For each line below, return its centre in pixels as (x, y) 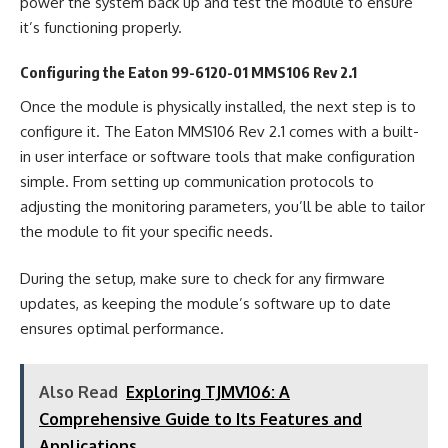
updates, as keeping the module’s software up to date (205, 303)
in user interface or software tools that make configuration (217, 156)
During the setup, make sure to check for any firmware (202, 278)
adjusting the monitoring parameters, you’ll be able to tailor (222, 206)
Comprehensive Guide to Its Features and (200, 418)
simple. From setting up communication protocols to (197, 181)
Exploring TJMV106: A (208, 391)
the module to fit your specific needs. (146, 231)
